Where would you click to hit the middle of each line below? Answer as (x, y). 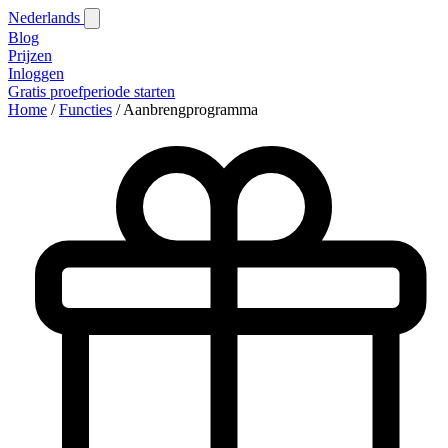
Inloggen (36, 73)
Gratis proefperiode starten (91, 91)
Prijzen (30, 55)
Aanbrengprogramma (190, 109)
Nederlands (46, 17)
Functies (85, 109)
